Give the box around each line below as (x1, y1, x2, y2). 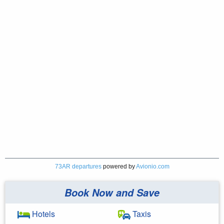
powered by (101, 162, 136, 170)
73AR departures (54, 162, 101, 170)
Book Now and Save (64, 185, 159, 199)
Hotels (30, 207, 55, 219)
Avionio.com (135, 162, 169, 170)
